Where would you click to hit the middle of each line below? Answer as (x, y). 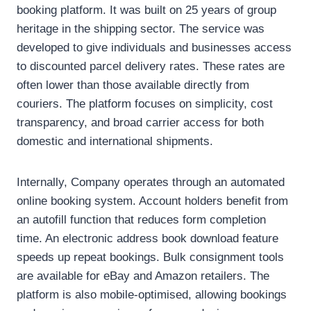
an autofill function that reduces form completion (141, 220)
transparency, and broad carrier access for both (140, 123)
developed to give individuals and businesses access (154, 48)
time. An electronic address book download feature (148, 239)
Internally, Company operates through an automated (151, 183)
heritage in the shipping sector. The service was (141, 29)
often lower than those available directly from (133, 85)
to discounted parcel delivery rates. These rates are (151, 67)
